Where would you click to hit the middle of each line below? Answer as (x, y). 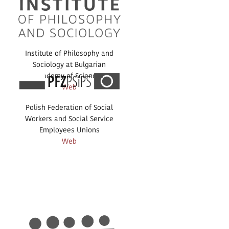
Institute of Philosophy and (70, 53)
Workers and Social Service (70, 118)
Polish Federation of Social (70, 107)
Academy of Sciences (70, 76)
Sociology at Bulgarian (70, 65)
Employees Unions (69, 130)
